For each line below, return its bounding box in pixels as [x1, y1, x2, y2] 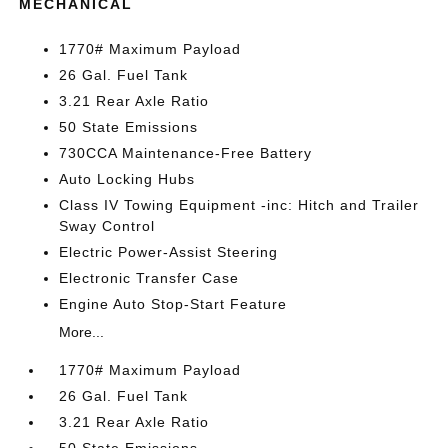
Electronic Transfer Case [59, 270, 240, 286]
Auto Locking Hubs [59, 171, 196, 187]
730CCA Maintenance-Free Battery [59, 145, 313, 161]
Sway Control [59, 218, 156, 234]
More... [59, 324, 105, 340]
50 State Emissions [59, 119, 199, 135]
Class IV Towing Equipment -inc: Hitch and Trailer [59, 197, 420, 213]
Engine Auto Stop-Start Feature [59, 296, 288, 312]
